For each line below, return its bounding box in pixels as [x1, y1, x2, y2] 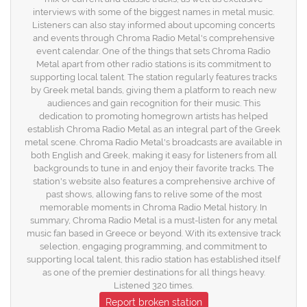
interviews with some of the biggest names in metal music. [33, 7, 274, 17]
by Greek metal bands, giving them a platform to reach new [30, 85, 277, 95]
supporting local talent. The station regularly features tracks [30, 72, 277, 82]
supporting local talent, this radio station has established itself [27, 254, 280, 265]
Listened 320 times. [114, 280, 193, 291]
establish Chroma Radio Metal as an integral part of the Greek [27, 124, 280, 134]
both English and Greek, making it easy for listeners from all [30, 150, 277, 160]
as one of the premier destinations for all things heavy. [42, 267, 265, 278]
